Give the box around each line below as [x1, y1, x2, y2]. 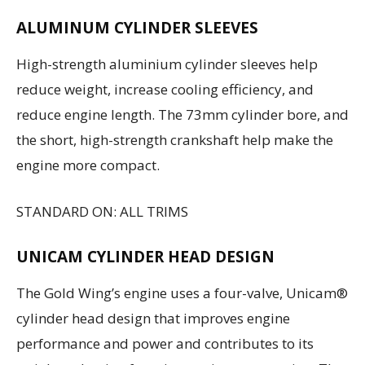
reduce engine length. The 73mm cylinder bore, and [16, 104, 349, 124]
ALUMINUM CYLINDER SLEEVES [16, 16, 258, 38]
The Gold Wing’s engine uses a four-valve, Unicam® [16, 283, 348, 302]
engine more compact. [16, 155, 160, 174]
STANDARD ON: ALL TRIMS [16, 201, 188, 221]
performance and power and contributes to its [16, 333, 314, 353]
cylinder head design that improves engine [16, 308, 290, 328]
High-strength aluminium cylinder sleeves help [16, 54, 318, 73]
